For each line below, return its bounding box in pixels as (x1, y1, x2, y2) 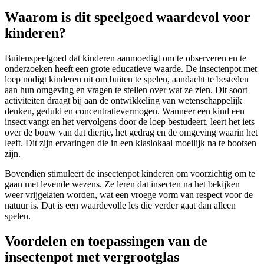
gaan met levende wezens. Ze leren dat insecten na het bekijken (5, 179, 240, 190)
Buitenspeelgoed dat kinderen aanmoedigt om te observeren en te (5, 53, 246, 64)
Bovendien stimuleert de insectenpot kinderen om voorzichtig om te (5, 169, 255, 179)
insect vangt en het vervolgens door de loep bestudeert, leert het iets (5, 117, 255, 127)
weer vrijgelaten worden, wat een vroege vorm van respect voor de (5, 190, 253, 200)
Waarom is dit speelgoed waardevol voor (5, 9, 250, 25)
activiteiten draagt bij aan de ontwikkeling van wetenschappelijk (5, 95, 242, 106)
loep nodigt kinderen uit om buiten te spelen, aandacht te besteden (5, 74, 249, 85)
